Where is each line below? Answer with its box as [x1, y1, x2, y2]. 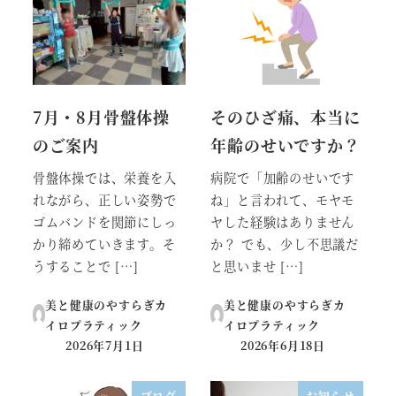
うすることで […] [32, 257, 139, 276]
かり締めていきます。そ [32, 235, 176, 254]
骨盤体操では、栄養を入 [32, 169, 177, 187]
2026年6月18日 [240, 337, 325, 354]
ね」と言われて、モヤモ [210, 191, 355, 209]
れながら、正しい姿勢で [32, 191, 177, 209]
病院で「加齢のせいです [210, 169, 355, 187]
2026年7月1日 [65, 337, 144, 354]
